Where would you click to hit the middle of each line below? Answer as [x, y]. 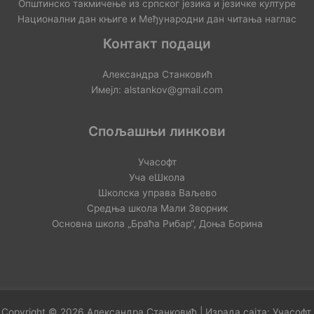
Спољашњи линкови [157, 131]
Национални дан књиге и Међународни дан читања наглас [157, 19]
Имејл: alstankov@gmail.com [157, 90]
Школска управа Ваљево [157, 193]
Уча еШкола [157, 178]
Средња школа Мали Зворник [157, 209]
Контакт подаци [157, 44]
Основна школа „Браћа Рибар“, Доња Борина [157, 224]
